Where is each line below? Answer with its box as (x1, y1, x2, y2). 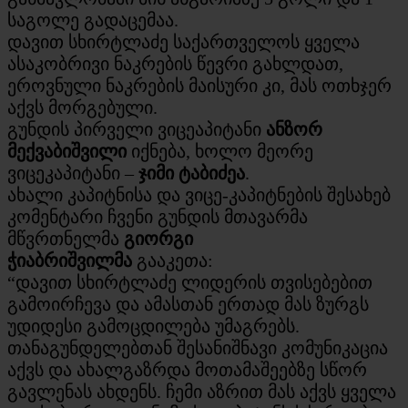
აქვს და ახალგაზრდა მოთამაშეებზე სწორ (7, 359, 367, 380)
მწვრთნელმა (7, 228, 124, 249)
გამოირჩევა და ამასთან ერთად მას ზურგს (7, 293, 369, 314)
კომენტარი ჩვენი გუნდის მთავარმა (7, 206, 308, 227)
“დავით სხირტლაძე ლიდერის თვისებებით (7, 271, 372, 292)
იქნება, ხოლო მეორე (127, 140, 313, 161)
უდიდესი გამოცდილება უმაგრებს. (7, 315, 300, 336)
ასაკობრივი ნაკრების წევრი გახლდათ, (7, 53, 343, 74)
